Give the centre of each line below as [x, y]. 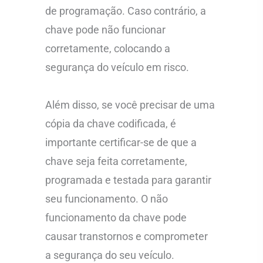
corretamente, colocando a [108, 48]
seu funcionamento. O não [107, 198]
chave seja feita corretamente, [117, 161]
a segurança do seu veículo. [110, 255]
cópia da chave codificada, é [111, 123]
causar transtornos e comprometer [127, 236]
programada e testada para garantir [129, 180]
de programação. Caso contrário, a [126, 11]
